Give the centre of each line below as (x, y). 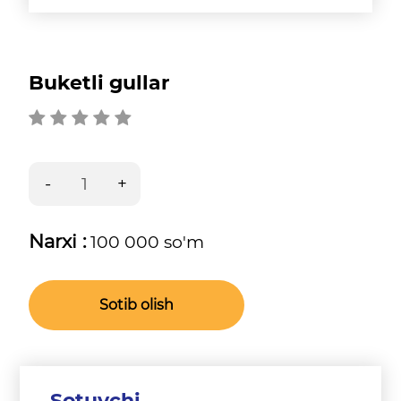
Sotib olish (137, 305)
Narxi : (58, 241)
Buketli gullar (99, 83)
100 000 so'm (145, 242)
